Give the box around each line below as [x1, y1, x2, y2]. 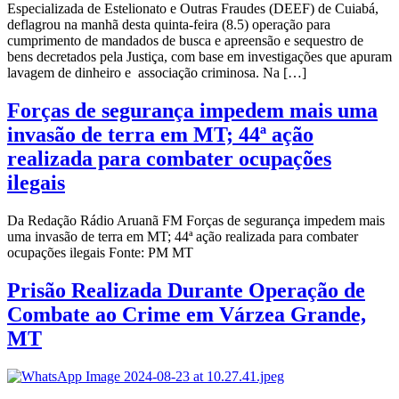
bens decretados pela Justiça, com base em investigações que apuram [7, 49, 392, 65]
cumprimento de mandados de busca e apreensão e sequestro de [7, 33, 363, 49]
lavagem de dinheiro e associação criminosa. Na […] [7, 65, 306, 81]
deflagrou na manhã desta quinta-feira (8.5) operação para [7, 17, 330, 33]
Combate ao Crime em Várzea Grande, [7, 302, 366, 326]
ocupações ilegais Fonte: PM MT [7, 245, 193, 261]
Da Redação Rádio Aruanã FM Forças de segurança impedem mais [7, 213, 385, 229]
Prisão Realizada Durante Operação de [7, 278, 365, 302]
